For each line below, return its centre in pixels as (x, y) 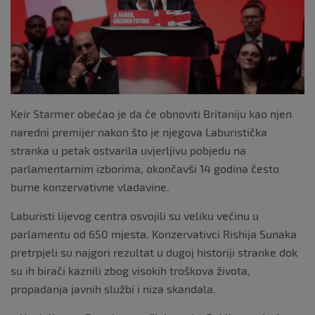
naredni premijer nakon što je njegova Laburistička (139, 131)
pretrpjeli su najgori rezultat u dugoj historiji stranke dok (154, 252)
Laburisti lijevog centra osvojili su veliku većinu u (135, 215)
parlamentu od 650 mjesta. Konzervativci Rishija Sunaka (154, 233)
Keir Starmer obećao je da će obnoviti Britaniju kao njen (151, 113)
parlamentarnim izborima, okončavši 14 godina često (145, 168)
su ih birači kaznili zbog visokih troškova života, (130, 270)
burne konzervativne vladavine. (90, 186)
